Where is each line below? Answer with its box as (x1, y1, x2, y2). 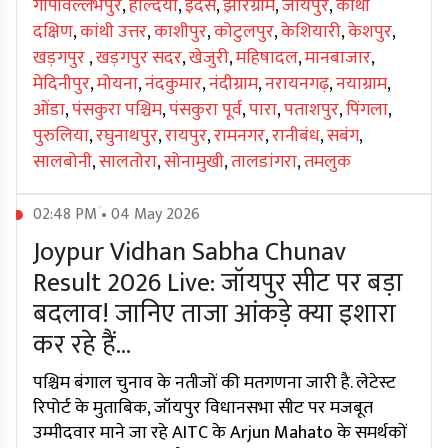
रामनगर (214, 121, 265, 152)
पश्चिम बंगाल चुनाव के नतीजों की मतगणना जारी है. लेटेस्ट (33, 368, 396, 399)
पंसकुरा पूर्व (169, 95, 242, 126)
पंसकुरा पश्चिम (72, 95, 162, 126)
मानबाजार (305, 43, 371, 74)
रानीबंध (272, 121, 320, 152)
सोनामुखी (164, 147, 224, 178)
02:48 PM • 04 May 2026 (33, 201, 200, 229)
